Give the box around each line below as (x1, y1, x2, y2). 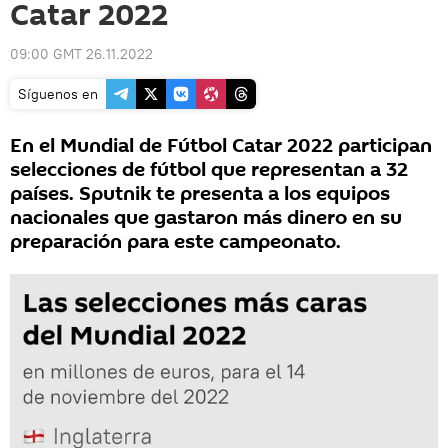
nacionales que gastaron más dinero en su (10, 204, 402, 232)
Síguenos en (18, 85, 98, 103)
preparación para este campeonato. (10, 228, 341, 256)
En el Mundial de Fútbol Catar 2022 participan (10, 132, 432, 160)
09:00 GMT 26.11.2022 (10, 45, 153, 63)
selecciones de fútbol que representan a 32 (10, 156, 408, 184)
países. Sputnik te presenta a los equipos (10, 180, 390, 208)
